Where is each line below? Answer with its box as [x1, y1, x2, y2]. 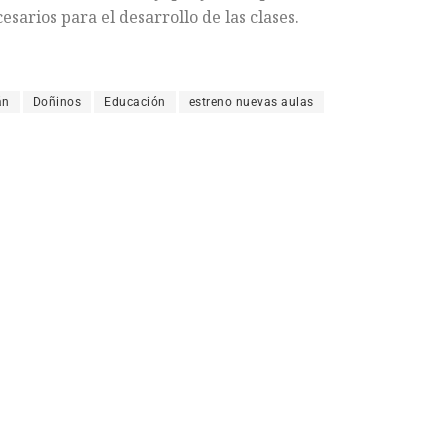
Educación [104, 95, 166, 110]
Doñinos [32, 95, 81, 110]
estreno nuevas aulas [188, 95, 314, 110]
